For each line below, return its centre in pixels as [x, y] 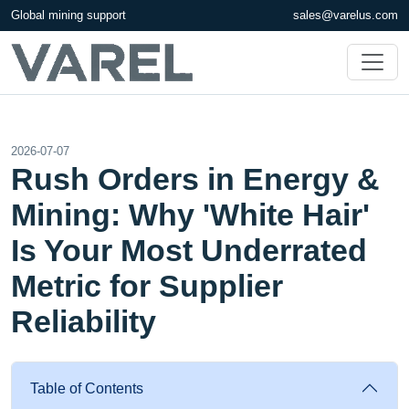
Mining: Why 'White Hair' [190, 214]
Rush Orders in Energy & [195, 178]
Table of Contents [87, 388]
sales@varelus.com [346, 15]
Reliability [84, 321]
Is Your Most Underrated [189, 250]
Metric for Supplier [147, 285]
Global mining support [68, 15]
